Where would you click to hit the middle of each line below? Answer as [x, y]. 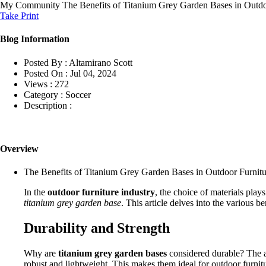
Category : [43, 94]
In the [36, 192]
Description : [48, 105]
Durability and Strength [97, 228]
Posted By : [45, 62]
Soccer [78, 94]
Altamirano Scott [101, 62]
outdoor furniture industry [101, 192]
